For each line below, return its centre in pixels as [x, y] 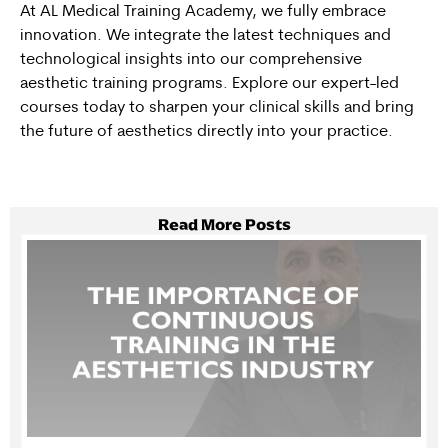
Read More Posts [224, 224]
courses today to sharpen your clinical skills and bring [217, 108]
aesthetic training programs [121, 84]
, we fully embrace [319, 12]
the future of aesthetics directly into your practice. [206, 132]
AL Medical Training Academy [146, 12]
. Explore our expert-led [311, 84]
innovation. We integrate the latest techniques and [205, 36]
